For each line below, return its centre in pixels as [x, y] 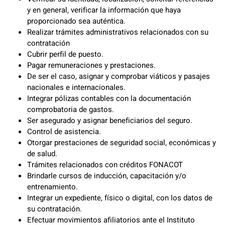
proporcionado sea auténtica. [76, 21]
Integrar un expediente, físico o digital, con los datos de [120, 198]
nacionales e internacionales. [76, 87]
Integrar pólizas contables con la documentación [109, 98]
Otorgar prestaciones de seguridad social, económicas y [122, 143]
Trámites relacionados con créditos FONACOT [105, 165]
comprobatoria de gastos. [71, 109]
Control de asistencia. [64, 132]
